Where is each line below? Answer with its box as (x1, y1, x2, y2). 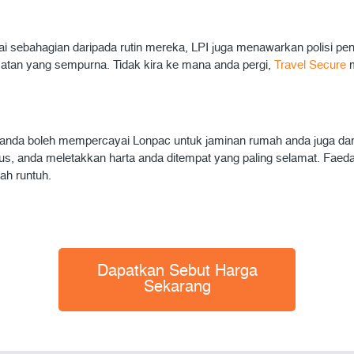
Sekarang (143, 280, 211, 296)
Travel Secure (274, 59, 349, 71)
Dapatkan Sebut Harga (96, 264, 258, 280)
